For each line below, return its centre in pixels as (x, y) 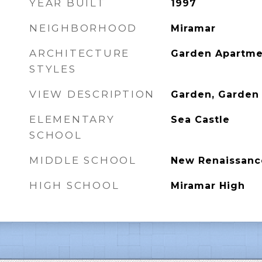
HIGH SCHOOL (75, 185)
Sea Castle (200, 120)
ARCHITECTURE (80, 53)
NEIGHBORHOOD (83, 28)
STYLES (53, 69)
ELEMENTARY (72, 119)
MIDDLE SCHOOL (83, 160)
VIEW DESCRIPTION (92, 94)
